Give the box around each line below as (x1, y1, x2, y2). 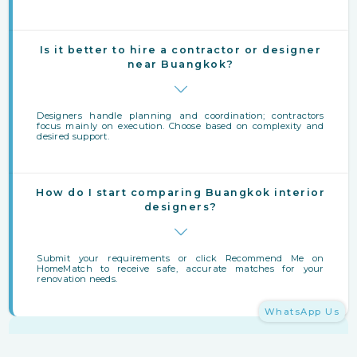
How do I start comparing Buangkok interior (36, 186, 325, 198)
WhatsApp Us (264, 306, 339, 317)
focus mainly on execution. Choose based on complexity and (37, 120, 324, 131)
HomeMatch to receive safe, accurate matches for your (37, 262, 324, 274)
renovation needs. (37, 273, 118, 284)
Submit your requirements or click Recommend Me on (37, 252, 324, 264)
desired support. (37, 130, 110, 142)
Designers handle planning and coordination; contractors (37, 109, 324, 121)
